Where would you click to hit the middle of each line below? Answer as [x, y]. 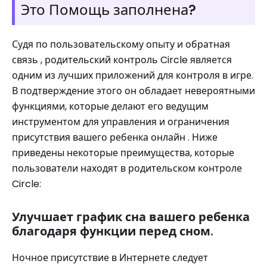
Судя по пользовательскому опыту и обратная [121, 44]
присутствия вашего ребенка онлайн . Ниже [115, 137]
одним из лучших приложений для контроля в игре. [133, 75]
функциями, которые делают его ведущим [110, 106]
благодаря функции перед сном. [113, 231]
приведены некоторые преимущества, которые [123, 153]
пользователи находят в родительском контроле [127, 168]
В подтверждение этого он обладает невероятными [133, 91]
